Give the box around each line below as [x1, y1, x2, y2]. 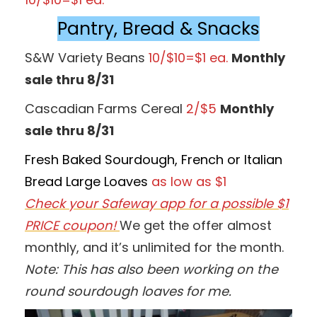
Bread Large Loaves [25, 172, 151, 190]
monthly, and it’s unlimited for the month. [25, 238, 284, 256]
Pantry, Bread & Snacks [57, 16, 260, 41]
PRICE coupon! [25, 216, 120, 234]
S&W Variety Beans [25, 48, 149, 67]
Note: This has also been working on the [25, 260, 278, 278]
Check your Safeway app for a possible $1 [25, 194, 289, 212]
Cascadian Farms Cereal [25, 99, 186, 117]
